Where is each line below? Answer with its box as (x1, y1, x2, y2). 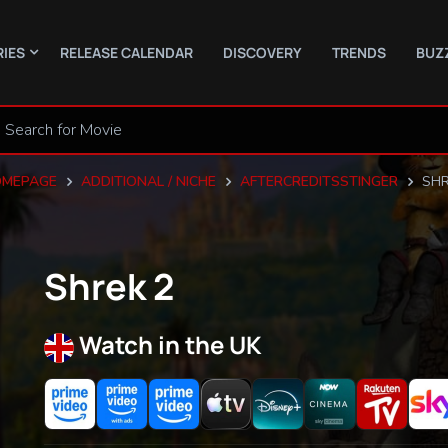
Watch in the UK (79, 328, 262, 361)
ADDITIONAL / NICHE (80, 171, 216, 191)
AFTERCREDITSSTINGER (239, 171, 398, 191)
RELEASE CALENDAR (60, 42, 193, 62)
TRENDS (332, 42, 386, 62)
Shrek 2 (44, 262, 174, 311)
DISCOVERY (223, 42, 302, 62)
